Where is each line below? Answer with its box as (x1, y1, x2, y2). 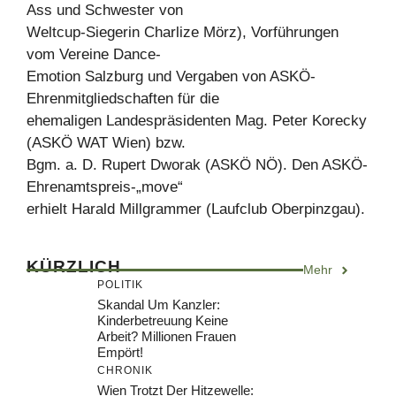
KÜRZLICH (27, 257, 121, 277)
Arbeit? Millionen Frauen (97, 329, 236, 345)
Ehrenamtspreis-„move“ (27, 179, 183, 196)
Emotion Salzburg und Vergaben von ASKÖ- (27, 68, 316, 86)
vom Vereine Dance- (27, 46, 161, 64)
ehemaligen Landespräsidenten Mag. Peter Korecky (27, 112, 367, 130)
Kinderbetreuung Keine (97, 313, 228, 329)
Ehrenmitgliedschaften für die (27, 90, 219, 108)
